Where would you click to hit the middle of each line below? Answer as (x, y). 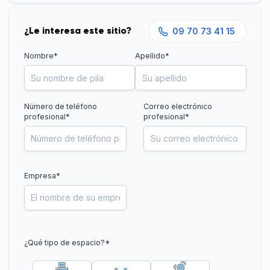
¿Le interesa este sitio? (77, 31)
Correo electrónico (178, 106)
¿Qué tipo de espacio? (64, 243)
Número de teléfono (60, 106)
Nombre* (41, 56)
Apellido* (152, 56)
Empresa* (42, 175)
